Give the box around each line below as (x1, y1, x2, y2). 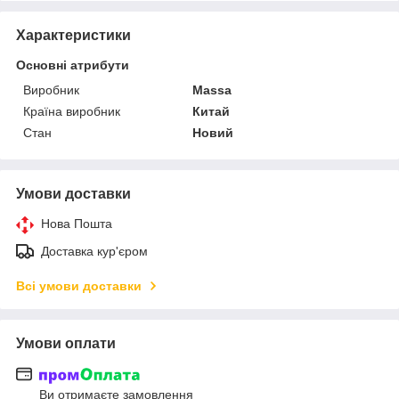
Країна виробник (23, 103, 120, 118)
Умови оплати (16, 335, 116, 351)
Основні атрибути (16, 57, 129, 72)
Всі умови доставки (16, 278, 142, 293)
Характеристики (16, 27, 131, 43)
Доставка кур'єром (41, 243, 148, 258)
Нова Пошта (41, 216, 112, 231)
